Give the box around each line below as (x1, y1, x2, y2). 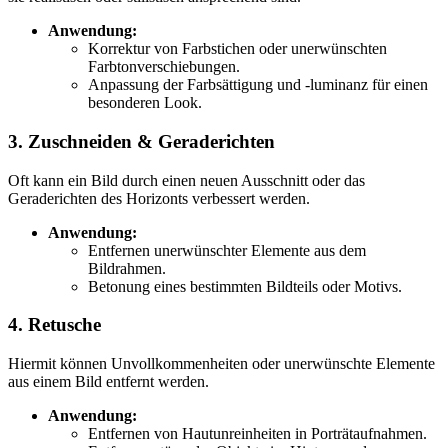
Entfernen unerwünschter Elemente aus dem (88, 241, 366, 259)
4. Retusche (8, 314, 101, 336)
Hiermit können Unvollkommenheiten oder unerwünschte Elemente (8, 355, 435, 373)
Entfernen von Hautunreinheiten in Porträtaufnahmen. (88, 425, 427, 443)
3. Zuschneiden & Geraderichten (8, 130, 275, 152)
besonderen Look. (88, 94, 202, 112)
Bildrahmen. (88, 259, 166, 277)
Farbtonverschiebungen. (88, 58, 240, 76)
